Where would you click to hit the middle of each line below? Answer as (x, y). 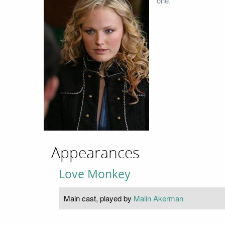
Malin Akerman (158, 198)
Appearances (95, 153)
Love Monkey (95, 174)
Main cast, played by (99, 198)
